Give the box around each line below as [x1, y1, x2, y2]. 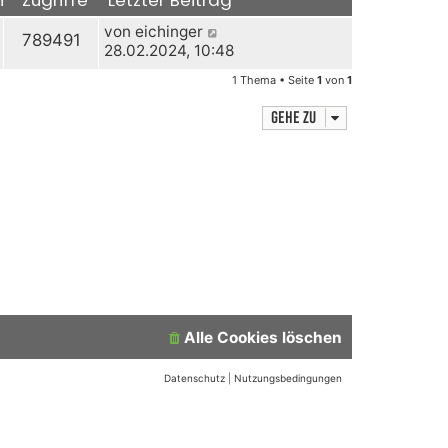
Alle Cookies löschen [184, 327, 342, 347]
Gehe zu [271, 107, 316, 127]
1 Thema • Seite [232, 72, 317, 87]
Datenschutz [164, 371, 225, 384]
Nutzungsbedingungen [234, 371, 342, 384]
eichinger [135, 21, 203, 41]
